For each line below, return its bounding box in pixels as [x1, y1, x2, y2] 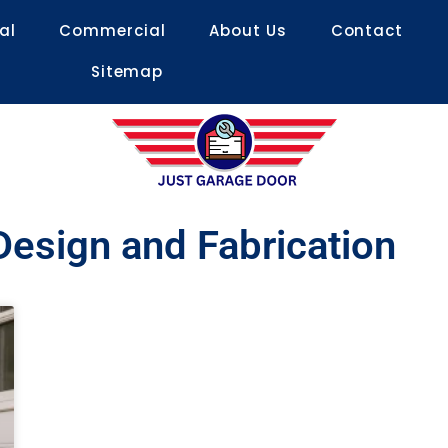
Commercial [59, 20, 166, 41]
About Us [209, 20, 287, 41]
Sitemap [90, 61, 164, 82]
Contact [330, 20, 403, 41]
